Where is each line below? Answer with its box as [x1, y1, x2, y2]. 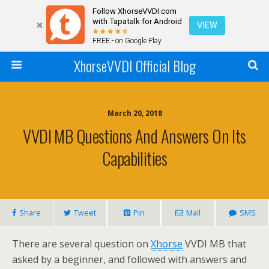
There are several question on [12, 237, 151, 251]
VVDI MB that [183, 237, 246, 251]
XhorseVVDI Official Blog [73, 55, 196, 77]
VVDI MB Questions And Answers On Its [23, 123, 246, 149]
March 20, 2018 [107, 108, 162, 119]
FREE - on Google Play [92, 37, 162, 45]
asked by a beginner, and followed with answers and [12, 253, 247, 267]
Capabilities [101, 145, 168, 171]
